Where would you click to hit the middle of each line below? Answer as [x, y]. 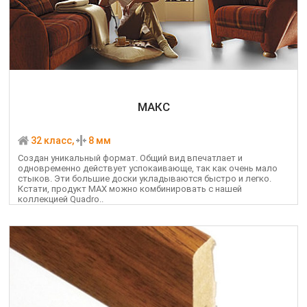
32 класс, [52, 141]
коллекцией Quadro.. [61, 199]
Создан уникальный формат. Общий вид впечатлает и [130, 158]
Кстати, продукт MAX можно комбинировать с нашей [130, 189]
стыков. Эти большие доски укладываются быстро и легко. [145, 179]
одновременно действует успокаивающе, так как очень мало [148, 169]
